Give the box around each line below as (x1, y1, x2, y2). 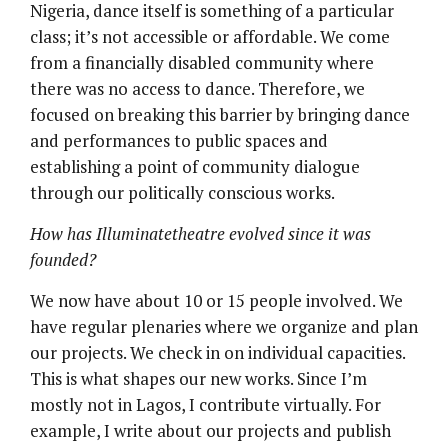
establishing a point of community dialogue (30, 154, 360, 178)
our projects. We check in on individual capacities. (30, 340, 405, 364)
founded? (30, 247, 96, 271)
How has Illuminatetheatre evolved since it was (30, 221, 371, 245)
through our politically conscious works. (30, 180, 335, 204)
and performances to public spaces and (30, 128, 328, 152)
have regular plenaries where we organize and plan (30, 314, 418, 338)
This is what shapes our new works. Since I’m (30, 366, 367, 390)
